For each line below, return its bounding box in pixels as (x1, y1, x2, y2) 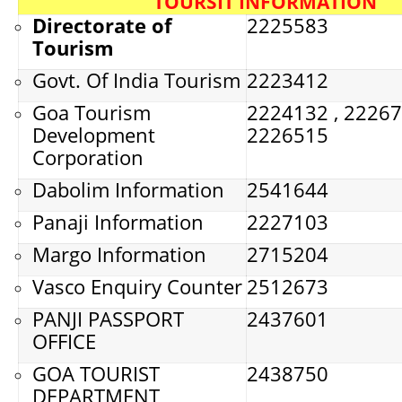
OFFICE (32, 328, 96, 354)
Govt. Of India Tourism (32, 66, 240, 93)
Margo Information (32, 240, 206, 267)
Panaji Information (32, 208, 209, 235)
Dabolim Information (32, 176, 224, 203)
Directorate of (32, 12, 172, 39)
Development (32, 121, 155, 148)
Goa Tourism (32, 99, 151, 126)
